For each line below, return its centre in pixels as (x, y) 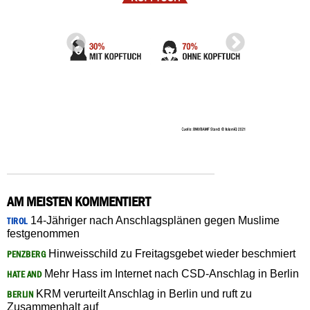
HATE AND (24, 274)
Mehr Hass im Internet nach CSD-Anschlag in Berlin (170, 273)
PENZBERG (26, 254)
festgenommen (43, 233)
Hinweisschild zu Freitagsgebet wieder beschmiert (171, 253)
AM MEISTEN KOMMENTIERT (79, 201)
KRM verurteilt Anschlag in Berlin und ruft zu (143, 293)
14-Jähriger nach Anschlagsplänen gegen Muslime (153, 220)
